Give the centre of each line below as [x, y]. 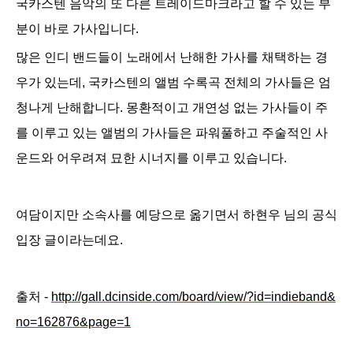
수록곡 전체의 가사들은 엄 [255, 83]
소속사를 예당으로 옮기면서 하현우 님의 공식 [210, 215]
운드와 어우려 [55, 158]
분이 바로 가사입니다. [77, 29]
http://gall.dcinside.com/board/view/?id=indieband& [193, 297]
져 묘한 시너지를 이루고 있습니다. [192, 158]
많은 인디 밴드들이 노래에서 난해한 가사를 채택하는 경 [172, 58]
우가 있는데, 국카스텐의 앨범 [98, 83]
